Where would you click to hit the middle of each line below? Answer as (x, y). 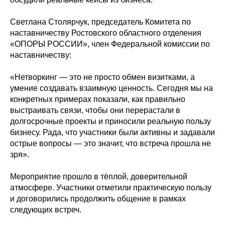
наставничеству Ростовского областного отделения (106, 33)
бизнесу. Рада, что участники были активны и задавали (113, 132)
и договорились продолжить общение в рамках (98, 199)
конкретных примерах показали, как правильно (98, 99)
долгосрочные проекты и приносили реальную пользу (110, 121)
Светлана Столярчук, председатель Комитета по (100, 22)
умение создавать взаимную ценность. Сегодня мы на (111, 88)
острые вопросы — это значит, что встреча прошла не (110, 143)
